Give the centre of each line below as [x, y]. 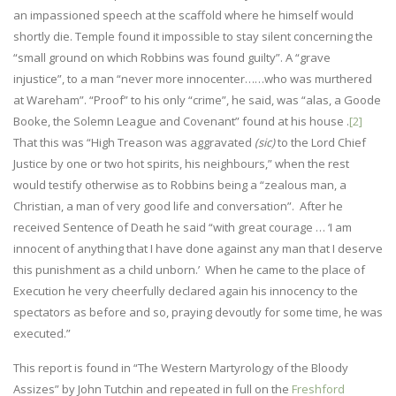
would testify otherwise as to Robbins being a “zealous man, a [180, 184]
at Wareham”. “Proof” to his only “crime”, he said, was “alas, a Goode [197, 99]
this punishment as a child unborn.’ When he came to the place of [189, 269]
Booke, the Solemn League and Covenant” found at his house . [181, 121]
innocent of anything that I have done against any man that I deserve [198, 248]
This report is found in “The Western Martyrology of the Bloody [181, 367]
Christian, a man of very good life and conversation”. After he [178, 206]
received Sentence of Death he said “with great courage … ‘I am [183, 227]
